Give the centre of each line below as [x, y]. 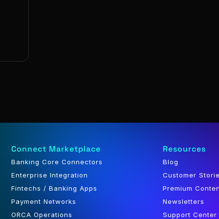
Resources [185, 149]
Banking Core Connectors [57, 162]
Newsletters [184, 201]
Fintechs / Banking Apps [54, 188]
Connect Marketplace [56, 149]
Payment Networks [44, 201]
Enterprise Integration [49, 175]
